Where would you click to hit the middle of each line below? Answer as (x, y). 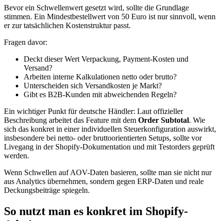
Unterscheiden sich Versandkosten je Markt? (93, 86)
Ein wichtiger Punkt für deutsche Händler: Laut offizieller (93, 111)
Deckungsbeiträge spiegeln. (47, 190)
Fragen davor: (26, 42)
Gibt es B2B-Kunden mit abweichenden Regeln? (100, 95)
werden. (17, 156)
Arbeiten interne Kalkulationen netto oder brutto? (100, 77)
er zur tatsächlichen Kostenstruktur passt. (67, 26)
